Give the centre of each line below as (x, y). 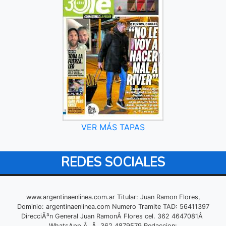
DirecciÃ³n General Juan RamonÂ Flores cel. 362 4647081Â (113, 216)
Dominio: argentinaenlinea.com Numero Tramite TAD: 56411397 (113, 207)
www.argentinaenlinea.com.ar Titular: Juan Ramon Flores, (113, 197)
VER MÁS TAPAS (113, 127)
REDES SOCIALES (113, 163)
